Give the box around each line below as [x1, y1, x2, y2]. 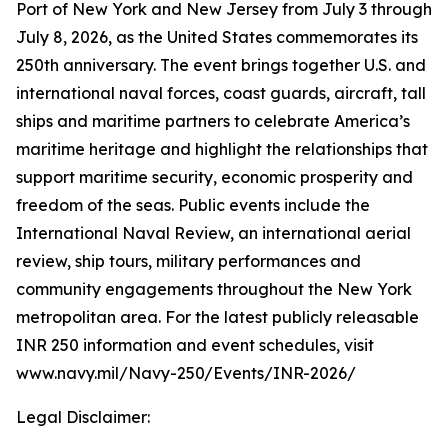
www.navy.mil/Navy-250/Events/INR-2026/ [16, 363, 356, 383]
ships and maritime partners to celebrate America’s [16, 111, 410, 131]
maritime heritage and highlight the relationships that [16, 139, 428, 159]
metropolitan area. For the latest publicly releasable [16, 307, 419, 327]
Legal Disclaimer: [16, 407, 150, 427]
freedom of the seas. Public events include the [16, 195, 370, 215]
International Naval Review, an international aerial [16, 223, 411, 243]
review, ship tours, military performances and [16, 251, 361, 271]
